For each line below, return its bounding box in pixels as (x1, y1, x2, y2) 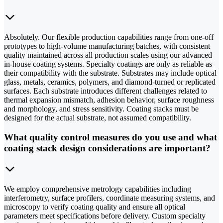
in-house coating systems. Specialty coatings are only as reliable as (4, 59, 212, 68)
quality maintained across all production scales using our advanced (4, 50, 212, 59)
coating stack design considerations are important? (4, 142, 211, 153)
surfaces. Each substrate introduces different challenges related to (4, 86, 207, 95)
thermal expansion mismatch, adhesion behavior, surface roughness (4, 95, 214, 104)
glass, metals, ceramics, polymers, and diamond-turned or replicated (4, 77, 216, 86)
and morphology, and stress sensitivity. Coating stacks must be (4, 104, 199, 113)
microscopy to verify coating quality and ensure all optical (4, 203, 185, 212)
